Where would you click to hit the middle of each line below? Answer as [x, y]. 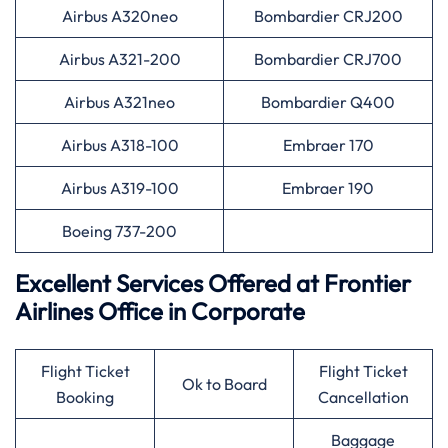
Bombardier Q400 [328, 102]
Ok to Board [224, 384]
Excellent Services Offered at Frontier [213, 283]
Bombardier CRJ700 [328, 59]
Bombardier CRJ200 [328, 16]
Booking [85, 397]
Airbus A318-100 [119, 145]
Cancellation [363, 397]
